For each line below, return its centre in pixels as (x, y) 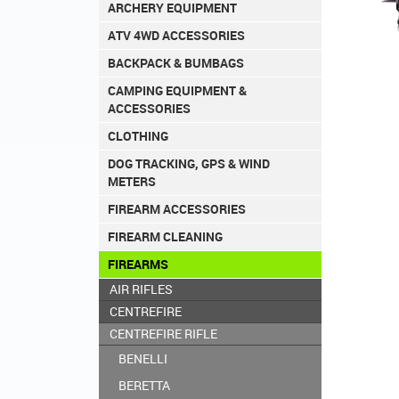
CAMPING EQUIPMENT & (177, 91)
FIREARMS (138, 265)
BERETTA (144, 386)
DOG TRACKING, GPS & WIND (189, 164)
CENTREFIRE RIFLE (163, 334)
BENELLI (143, 359)
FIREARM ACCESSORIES (177, 209)
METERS (132, 182)
